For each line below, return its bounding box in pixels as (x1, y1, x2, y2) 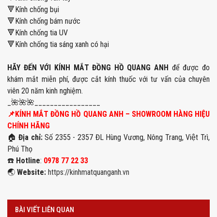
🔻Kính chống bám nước (7, 16, 80, 26)
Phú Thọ (7, 144, 32, 154)
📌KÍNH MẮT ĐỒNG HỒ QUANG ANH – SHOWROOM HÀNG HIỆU (7, 109, 210, 119)
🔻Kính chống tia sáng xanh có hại (7, 39, 109, 49)
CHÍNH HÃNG (7, 121, 50, 130)
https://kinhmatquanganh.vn (48, 167, 129, 177)
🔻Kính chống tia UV (7, 28, 68, 37)
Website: (15, 167, 46, 177)
